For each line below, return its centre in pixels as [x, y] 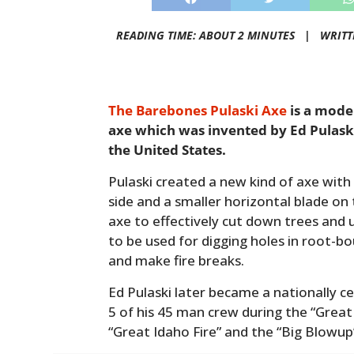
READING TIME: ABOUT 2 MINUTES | [216, 36]
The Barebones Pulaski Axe [198, 111]
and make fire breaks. [177, 261]
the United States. [168, 150]
